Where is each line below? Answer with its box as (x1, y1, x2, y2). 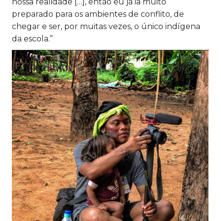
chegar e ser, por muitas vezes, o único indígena (12, 22, 200, 32)
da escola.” (12, 34, 53, 44)
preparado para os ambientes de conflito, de (12, 9, 184, 19)
